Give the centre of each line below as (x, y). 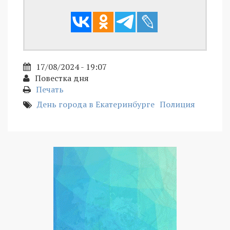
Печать (50, 89)
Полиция (177, 104)
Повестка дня (62, 78)
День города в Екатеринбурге (96, 104)
